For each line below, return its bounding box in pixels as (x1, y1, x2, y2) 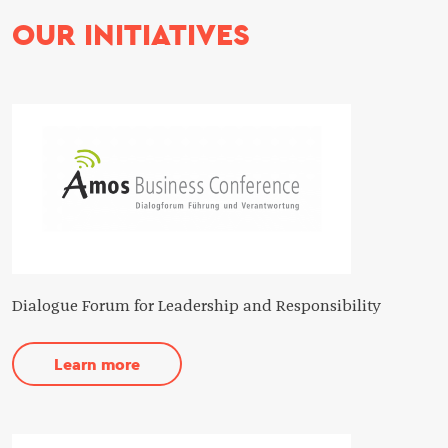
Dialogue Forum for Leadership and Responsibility (12, 298, 381, 314)
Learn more (54, 354, 140, 374)
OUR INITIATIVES (12, 15, 250, 54)
